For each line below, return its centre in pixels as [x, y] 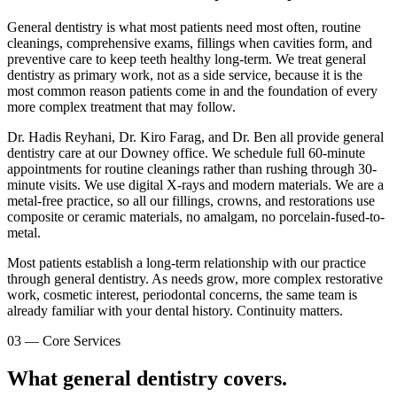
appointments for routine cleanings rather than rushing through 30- [192, 168]
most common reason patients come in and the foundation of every [192, 90]
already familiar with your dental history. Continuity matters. [175, 310]
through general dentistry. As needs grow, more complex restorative [195, 278]
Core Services [82, 340]
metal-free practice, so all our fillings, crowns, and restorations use [191, 200]
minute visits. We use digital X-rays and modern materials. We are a [195, 184]
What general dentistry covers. [147, 378]
